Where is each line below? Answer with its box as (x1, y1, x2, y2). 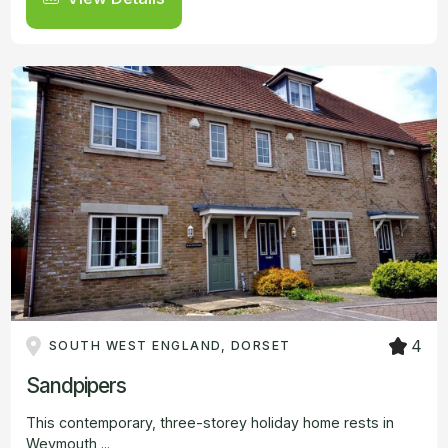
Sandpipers (26, 372, 126, 398)
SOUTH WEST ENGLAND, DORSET (48, 337, 291, 353)
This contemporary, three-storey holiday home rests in (26, 413, 394, 431)
